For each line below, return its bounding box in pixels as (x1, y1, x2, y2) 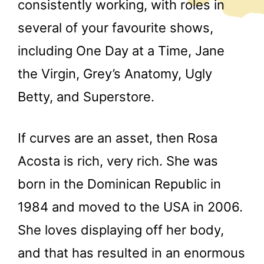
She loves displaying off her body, (18, 222, 224, 237)
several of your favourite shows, (18, 19, 213, 35)
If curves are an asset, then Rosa (18, 130, 217, 146)
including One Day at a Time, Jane (18, 42, 225, 58)
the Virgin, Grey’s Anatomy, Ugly (18, 65, 212, 81)
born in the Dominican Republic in (18, 176, 221, 192)
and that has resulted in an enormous (18, 245, 245, 260)
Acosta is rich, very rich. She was (18, 153, 218, 169)
